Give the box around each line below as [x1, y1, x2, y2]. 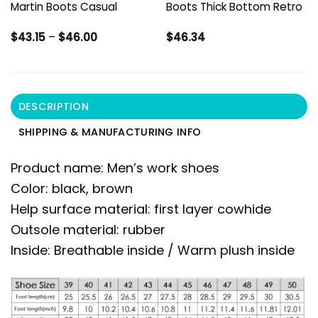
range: [96, 39, 130, 55]
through [96, 60, 138, 76]
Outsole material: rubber [11, 220, 165, 238]
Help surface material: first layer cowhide [11, 199, 271, 218]
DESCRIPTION [18, 99, 89, 114]
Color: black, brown [11, 179, 133, 197]
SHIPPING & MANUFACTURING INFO [18, 124, 202, 139]
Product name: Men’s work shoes [11, 158, 219, 177]
